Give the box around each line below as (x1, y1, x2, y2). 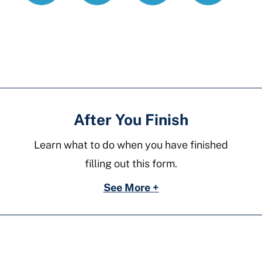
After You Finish (74, 110, 188, 129)
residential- (188, 23, 253, 38)
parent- (188, 42, 230, 57)
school (188, 61, 226, 75)
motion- (188, 5, 232, 19)
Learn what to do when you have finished (33, 138, 228, 151)
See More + (103, 181, 159, 194)
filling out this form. (84, 157, 177, 170)
